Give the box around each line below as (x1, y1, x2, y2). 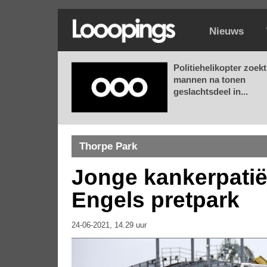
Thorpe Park (79, 141, 137, 152)
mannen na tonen (173, 74, 246, 85)
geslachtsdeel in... (173, 86, 248, 97)
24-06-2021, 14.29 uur (72, 221, 147, 229)
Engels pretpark (72, 188, 240, 212)
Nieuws (209, 26, 244, 37)
